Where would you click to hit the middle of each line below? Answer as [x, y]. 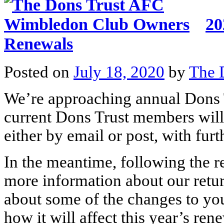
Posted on [39, 72]
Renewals [38, 44]
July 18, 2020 [119, 72]
